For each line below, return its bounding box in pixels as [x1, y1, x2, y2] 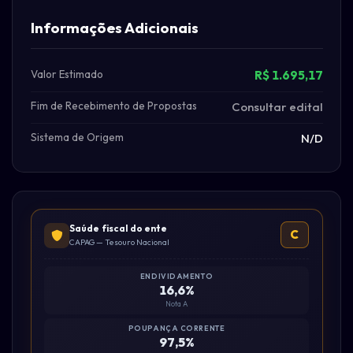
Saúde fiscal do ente [69, 222, 168, 235]
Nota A [165, 299, 188, 308]
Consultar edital [231, 99, 323, 115]
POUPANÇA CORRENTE [128, 323, 225, 333]
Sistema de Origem [30, 130, 124, 145]
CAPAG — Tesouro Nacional [69, 237, 169, 248]
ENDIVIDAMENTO [139, 271, 214, 281]
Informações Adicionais [30, 17, 199, 37]
